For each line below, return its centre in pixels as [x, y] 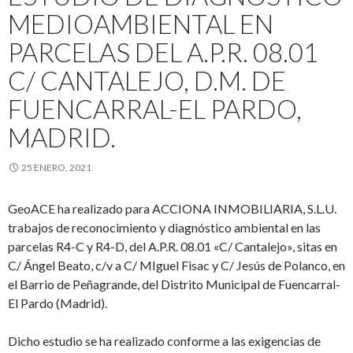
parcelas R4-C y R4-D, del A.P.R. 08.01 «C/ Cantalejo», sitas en [173, 246]
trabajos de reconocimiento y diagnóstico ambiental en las [164, 227]
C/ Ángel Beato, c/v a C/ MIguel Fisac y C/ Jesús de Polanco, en [176, 265]
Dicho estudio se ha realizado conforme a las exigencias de [164, 341]
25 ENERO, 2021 [56, 167]
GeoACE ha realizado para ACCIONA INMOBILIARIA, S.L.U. [172, 208]
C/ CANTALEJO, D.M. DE [147, 80]
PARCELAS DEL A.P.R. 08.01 [163, 52]
